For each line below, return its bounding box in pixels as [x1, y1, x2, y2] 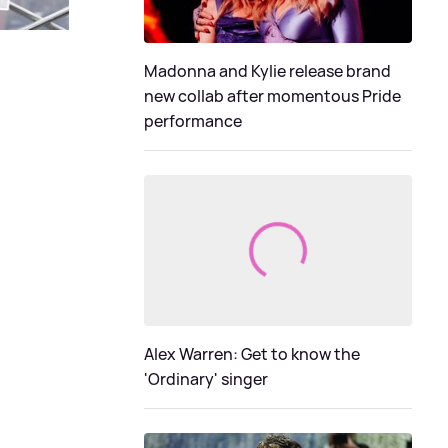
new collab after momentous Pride [144, 85, 401, 108]
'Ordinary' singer [144, 368, 268, 390]
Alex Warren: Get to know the [144, 343, 360, 365]
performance [144, 110, 242, 133]
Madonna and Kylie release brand [144, 60, 391, 83]
